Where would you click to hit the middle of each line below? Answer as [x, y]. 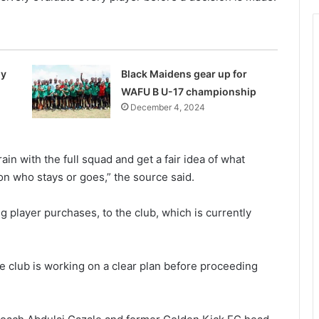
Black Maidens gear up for [184, 73]
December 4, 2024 [167, 107]
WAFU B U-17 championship [188, 91]
